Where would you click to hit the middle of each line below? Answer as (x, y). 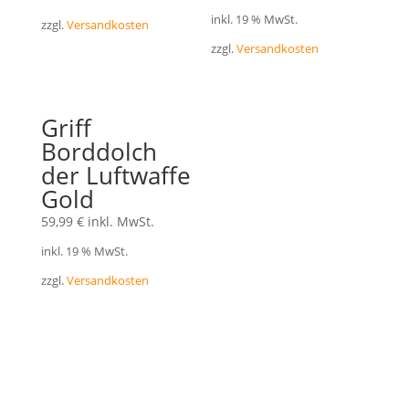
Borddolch (99, 151)
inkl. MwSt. (121, 221)
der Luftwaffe (115, 175)
